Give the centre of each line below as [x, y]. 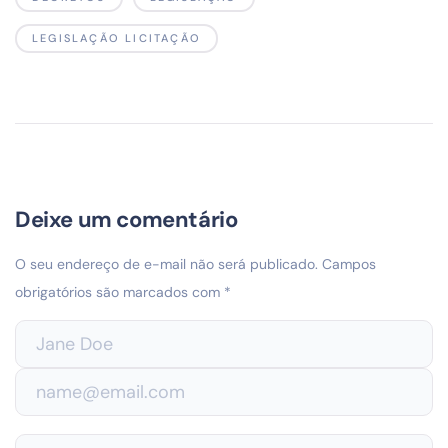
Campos [349, 263]
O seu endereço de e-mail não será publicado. [166, 263]
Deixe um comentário [126, 219]
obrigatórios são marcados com [119, 291]
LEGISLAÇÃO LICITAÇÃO [116, 37]
